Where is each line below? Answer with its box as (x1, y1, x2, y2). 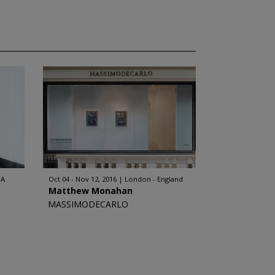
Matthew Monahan (48, 185, 133, 196)
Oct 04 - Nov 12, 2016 (48, 174, 117, 184)
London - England (124, 174, 183, 184)
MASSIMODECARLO (47, 198, 128, 210)
